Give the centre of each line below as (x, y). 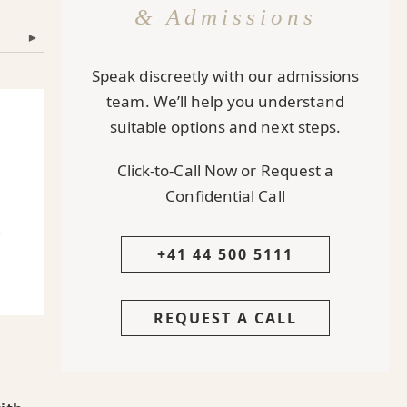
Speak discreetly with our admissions (225, 75)
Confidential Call (225, 195)
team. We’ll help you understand (225, 101)
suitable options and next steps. (225, 126)
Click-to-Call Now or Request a (225, 170)
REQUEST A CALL (225, 318)
